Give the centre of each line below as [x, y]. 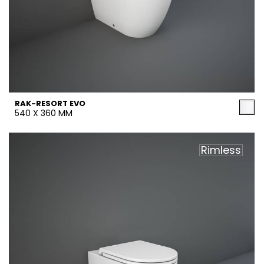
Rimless [221, 150]
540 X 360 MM [44, 113]
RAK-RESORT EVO [50, 103]
